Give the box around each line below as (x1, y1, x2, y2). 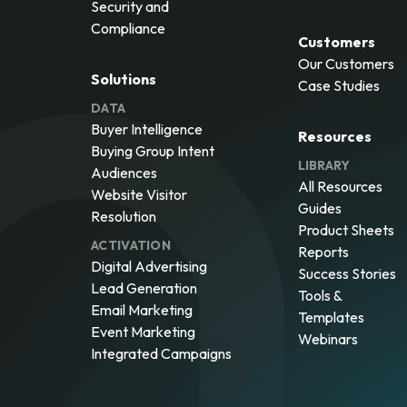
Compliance (91, 19, 165, 37)
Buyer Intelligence (91, 120, 203, 138)
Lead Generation (91, 279, 197, 297)
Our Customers (297, 55, 394, 73)
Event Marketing (91, 323, 195, 341)
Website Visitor (91, 185, 187, 203)
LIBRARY (297, 157, 351, 174)
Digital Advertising (91, 257, 207, 275)
